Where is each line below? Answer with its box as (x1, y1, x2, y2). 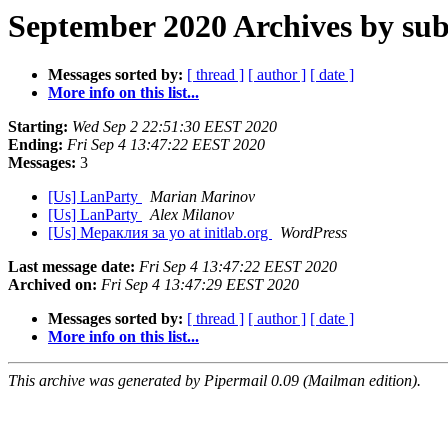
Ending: (8, 136, 63, 154)
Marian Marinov (150, 188, 255, 206)
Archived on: (8, 276, 97, 294)
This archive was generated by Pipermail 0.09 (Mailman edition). (8, 372, 421, 390)
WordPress (280, 224, 347, 242)
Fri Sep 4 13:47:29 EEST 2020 (101, 276, 299, 294)
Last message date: (8, 258, 135, 276)
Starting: (8, 118, 68, 136)
